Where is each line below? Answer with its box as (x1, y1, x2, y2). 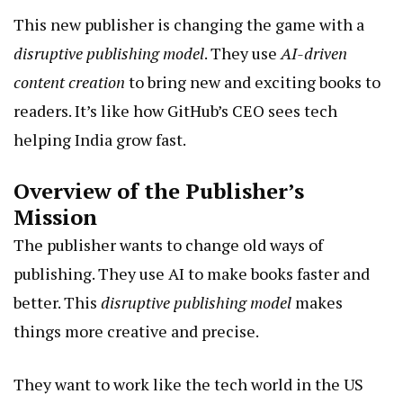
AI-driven (281, 42, 347, 65)
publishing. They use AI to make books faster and (13, 263, 370, 285)
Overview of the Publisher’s (13, 176, 304, 206)
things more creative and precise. (13, 320, 259, 343)
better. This (13, 291, 101, 314)
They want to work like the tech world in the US (13, 373, 363, 396)
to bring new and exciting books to (125, 71, 381, 94)
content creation (13, 71, 125, 94)
